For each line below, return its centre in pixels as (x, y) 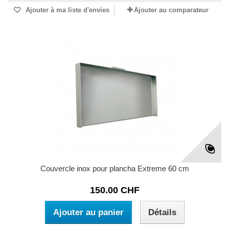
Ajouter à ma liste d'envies (66, 10)
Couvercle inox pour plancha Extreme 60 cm (114, 169)
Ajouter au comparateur (171, 10)
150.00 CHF (114, 190)
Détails (162, 213)
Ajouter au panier (88, 213)
